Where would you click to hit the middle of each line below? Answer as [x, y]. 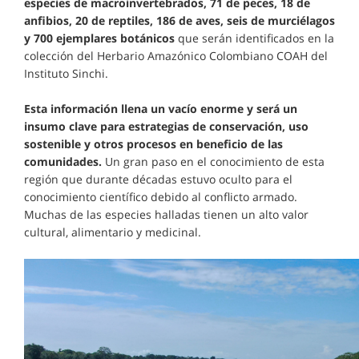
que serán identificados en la [256, 38]
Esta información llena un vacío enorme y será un [161, 109]
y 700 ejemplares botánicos [101, 38]
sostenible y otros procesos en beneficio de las [153, 144]
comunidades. [63, 162]
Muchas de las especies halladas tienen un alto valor [166, 215]
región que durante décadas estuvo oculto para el [158, 179]
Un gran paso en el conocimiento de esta [213, 162]
